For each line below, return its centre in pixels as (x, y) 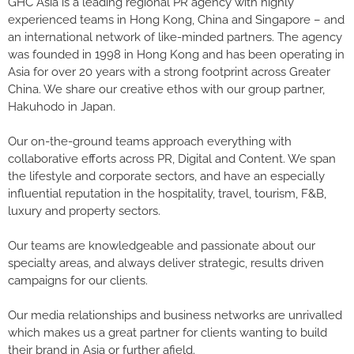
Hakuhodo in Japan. (62, 106)
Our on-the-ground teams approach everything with (150, 141)
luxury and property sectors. (84, 211)
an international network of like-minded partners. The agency (175, 37)
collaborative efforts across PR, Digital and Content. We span (172, 158)
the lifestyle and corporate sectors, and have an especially (166, 176)
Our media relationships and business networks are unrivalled (175, 315)
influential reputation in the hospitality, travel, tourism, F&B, (167, 193)
